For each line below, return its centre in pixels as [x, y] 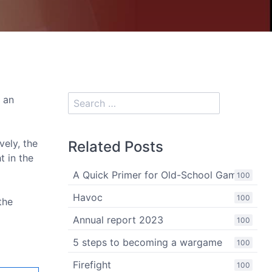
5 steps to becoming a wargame [148, 242]
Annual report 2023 [118, 220]
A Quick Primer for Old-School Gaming [162, 175]
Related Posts [116, 147]
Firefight [92, 265]
